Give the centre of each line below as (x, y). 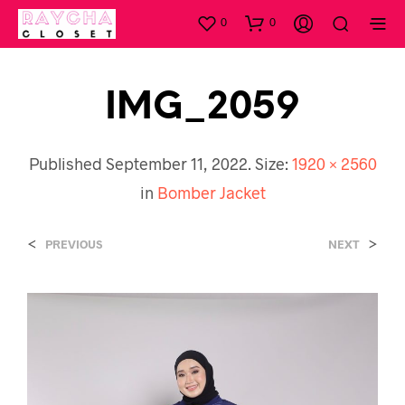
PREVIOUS (74, 244)
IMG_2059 (202, 108)
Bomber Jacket (211, 192)
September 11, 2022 (176, 163)
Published (67, 163)
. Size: (269, 163)
